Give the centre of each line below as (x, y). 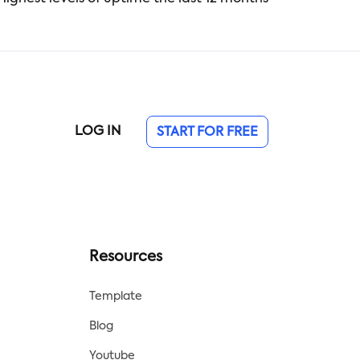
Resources (125, 257)
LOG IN (98, 132)
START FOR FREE (207, 133)
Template (115, 297)
